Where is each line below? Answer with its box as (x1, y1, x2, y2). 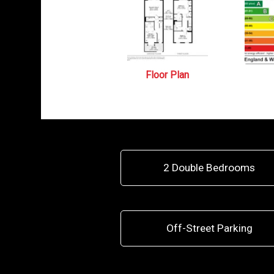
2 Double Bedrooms (163, 161, 256, 174)
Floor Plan (146, 69, 190, 81)
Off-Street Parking (166, 222, 253, 234)
